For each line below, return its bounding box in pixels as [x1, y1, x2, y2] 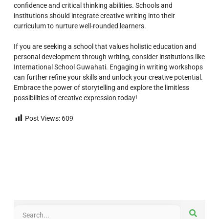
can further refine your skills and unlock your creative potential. [14, 73, 203, 81]
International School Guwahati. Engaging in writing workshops [14, 63, 203, 71]
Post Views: [25, 114, 60, 122]
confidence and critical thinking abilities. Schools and [14, 1, 173, 9]
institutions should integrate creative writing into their [14, 11, 175, 20]
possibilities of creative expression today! [14, 93, 137, 102]
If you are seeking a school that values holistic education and [14, 42, 197, 50]
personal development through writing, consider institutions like [14, 52, 205, 61]
